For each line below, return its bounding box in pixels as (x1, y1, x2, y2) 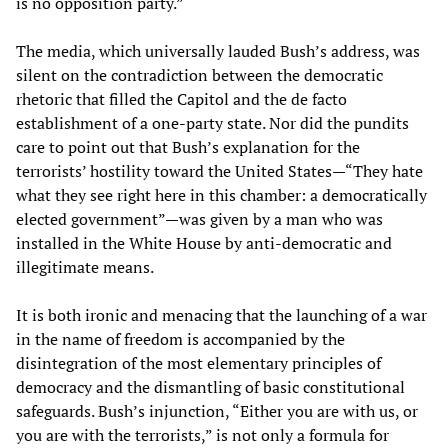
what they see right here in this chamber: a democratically (16, 183, 427, 206)
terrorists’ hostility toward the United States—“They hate (16, 159, 423, 182)
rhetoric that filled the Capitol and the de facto (16, 87, 347, 110)
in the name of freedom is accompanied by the (16, 327, 345, 350)
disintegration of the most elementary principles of (16, 351, 381, 374)
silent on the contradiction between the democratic (16, 63, 383, 86)
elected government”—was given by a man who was (16, 207, 383, 230)
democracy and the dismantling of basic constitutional (16, 375, 405, 398)
